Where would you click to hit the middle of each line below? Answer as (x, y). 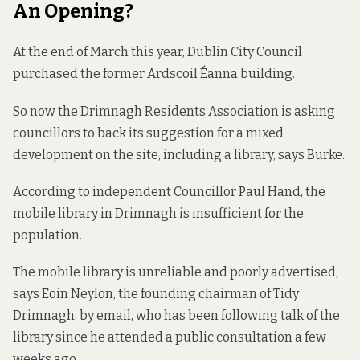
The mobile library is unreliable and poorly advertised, (176, 272)
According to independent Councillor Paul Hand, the (169, 191)
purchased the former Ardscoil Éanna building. (154, 74)
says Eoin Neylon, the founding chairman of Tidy (156, 293)
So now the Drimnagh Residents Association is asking (174, 111)
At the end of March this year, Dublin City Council (157, 52)
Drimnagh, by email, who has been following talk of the (176, 315)
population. (47, 235)
